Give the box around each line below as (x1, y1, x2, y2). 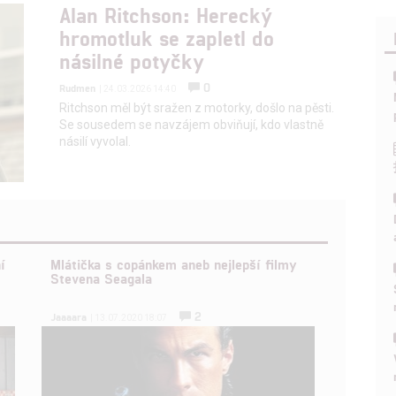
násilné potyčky (59, 47, 205, 73)
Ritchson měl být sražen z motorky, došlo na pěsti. (59, 100, 335, 115)
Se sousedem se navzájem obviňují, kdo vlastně (59, 117, 324, 132)
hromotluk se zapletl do (59, 24, 275, 50)
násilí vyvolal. (59, 133, 132, 148)
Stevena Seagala (50, 270, 153, 287)
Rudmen (59, 80, 96, 94)
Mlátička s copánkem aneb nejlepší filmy (50, 255, 298, 273)
